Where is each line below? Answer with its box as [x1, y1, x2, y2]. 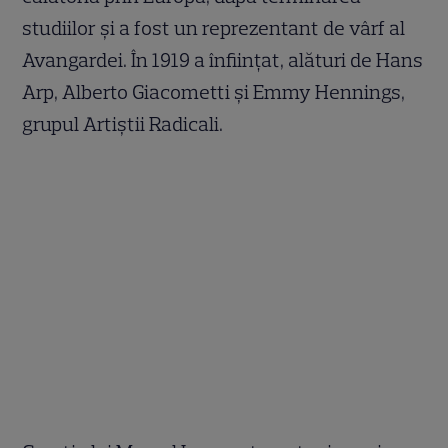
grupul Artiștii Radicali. [22, 112, 224, 137]
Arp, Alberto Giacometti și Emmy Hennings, [22, 80, 406, 105]
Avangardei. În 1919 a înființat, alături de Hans [22, 48, 424, 73]
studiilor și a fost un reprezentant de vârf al [22, 16, 406, 41]
